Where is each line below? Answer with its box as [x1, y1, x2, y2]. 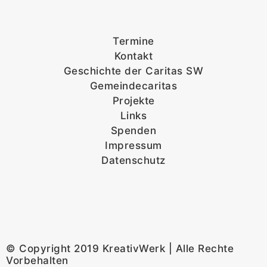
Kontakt [114, 50, 153, 63]
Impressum [105, 139, 162, 152]
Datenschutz [101, 154, 166, 167]
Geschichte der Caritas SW [63, 65, 204, 77]
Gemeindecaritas [89, 80, 178, 92]
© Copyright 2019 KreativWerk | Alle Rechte [6, 243, 234, 255]
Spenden [110, 125, 157, 137]
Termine [113, 35, 154, 48]
